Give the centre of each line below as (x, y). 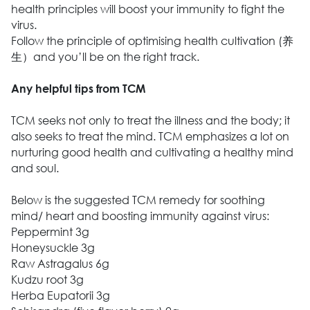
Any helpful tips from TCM (78, 89)
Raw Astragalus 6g (60, 264)
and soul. (35, 168)
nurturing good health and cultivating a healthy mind (152, 152)
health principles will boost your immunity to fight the (147, 9)
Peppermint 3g (50, 232)
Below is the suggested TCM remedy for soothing (138, 200)
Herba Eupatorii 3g (60, 295)
